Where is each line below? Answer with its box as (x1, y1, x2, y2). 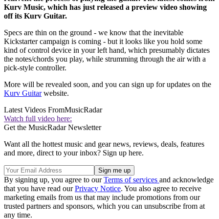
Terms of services (104, 175, 159, 184)
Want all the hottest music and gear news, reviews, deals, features (4, 140, 204, 149)
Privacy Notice (75, 184, 121, 193)
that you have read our (4, 184, 75, 193)
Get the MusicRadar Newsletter (4, 123, 101, 132)
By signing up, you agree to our (4, 175, 104, 184)
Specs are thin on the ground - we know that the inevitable (4, 28, 183, 37)
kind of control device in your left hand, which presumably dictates (4, 46, 210, 55)
